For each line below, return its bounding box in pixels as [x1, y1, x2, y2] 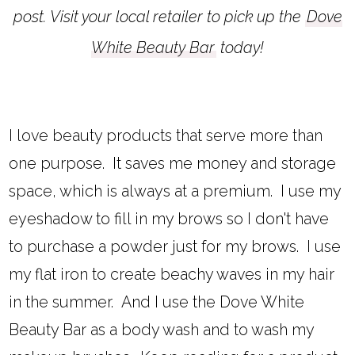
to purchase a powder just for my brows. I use [9, 237, 342, 257]
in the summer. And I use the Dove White [9, 292, 305, 312]
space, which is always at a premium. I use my [9, 181, 342, 201]
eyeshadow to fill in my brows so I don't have [9, 209, 330, 229]
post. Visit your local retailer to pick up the [13, 7, 305, 27]
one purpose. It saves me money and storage [9, 154, 337, 174]
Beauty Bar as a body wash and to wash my [9, 320, 315, 340]
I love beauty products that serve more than [9, 126, 323, 146]
